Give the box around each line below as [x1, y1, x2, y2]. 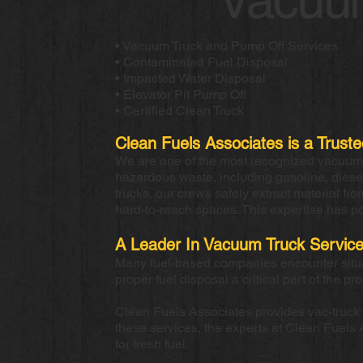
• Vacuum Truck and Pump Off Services [114, 37, 338, 53]
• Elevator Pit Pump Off [114, 86, 246, 102]
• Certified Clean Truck [114, 102, 244, 118]
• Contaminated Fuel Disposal [114, 53, 288, 70]
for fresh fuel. [114, 335, 189, 352]
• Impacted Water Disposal [114, 70, 266, 86]
